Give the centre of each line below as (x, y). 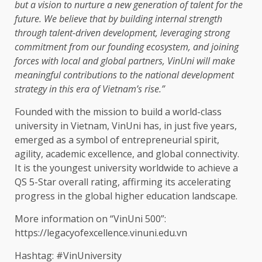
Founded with (45, 112)
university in (43, 126)
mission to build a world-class (156, 112)
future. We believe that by (67, 19)
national (162, 75)
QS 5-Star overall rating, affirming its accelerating (123, 182)
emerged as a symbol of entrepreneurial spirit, (117, 140)
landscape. (213, 196)
